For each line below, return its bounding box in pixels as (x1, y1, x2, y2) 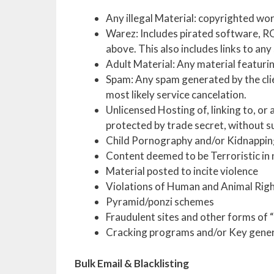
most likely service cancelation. (106, 88, 246, 101)
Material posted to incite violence (106, 165, 258, 177)
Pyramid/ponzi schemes (106, 195, 214, 208)
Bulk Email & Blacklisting (75, 256, 189, 270)
